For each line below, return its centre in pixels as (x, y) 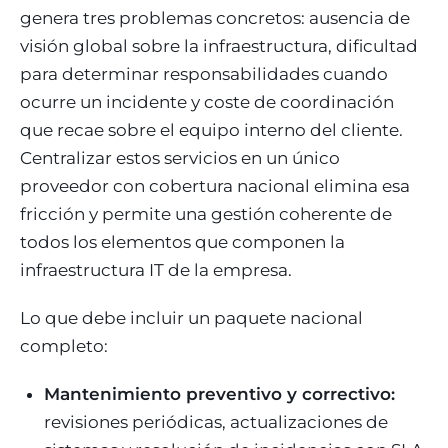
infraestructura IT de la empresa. (156, 269)
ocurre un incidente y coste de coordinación (207, 101)
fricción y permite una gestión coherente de (206, 213)
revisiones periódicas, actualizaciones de (216, 421)
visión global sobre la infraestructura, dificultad (219, 45)
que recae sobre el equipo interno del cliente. (211, 129)
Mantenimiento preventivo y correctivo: (219, 393)
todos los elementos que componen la (182, 241)
